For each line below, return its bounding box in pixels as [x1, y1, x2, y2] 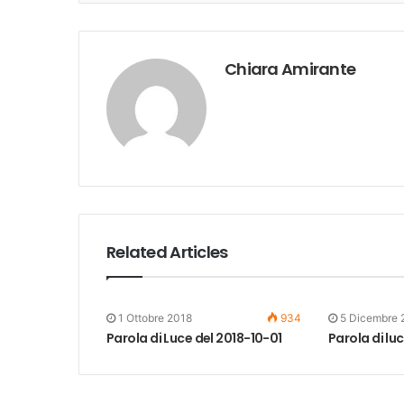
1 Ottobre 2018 [118, 311, 192, 325]
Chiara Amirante [225, 58, 356, 80]
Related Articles [106, 241, 228, 263]
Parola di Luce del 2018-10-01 [106, 329, 282, 347]
